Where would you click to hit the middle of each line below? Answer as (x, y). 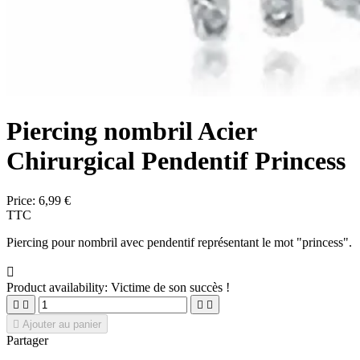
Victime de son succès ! (170, 287)
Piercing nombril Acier (131, 131)
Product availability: (57, 287)
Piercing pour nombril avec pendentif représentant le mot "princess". (179, 242)
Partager (27, 340)
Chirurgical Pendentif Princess (176, 161)
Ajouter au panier (62, 324)
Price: (22, 200)
